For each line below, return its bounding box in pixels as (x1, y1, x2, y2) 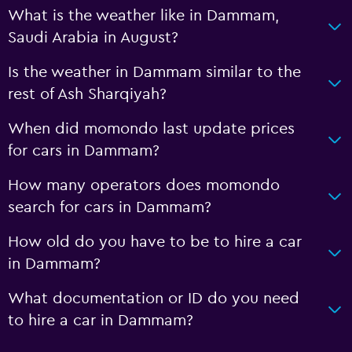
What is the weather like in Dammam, (8, 8, 279, 24)
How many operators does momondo (8, 178, 280, 193)
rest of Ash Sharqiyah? (8, 86, 167, 102)
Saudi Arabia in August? (8, 30, 178, 46)
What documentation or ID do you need (8, 291, 299, 306)
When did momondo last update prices (8, 121, 295, 137)
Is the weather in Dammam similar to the (8, 64, 301, 80)
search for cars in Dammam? (8, 200, 211, 215)
